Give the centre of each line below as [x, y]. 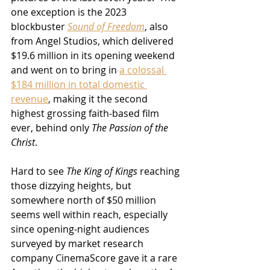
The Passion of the [131, 127]
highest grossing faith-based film [86, 113]
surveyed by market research [78, 243]
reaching [160, 171]
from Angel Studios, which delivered [93, 41]
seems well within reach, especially [90, 214]
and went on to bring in [65, 70]
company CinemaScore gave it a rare [95, 258]
